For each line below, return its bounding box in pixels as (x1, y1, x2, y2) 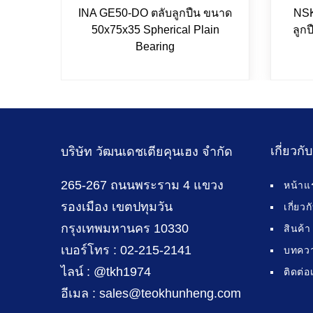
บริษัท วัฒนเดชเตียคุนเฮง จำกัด (61, 145, 233, 159)
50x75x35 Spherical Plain (91, 24, 219, 36)
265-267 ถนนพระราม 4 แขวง (61, 178, 224, 193)
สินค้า (284, 223, 311, 235)
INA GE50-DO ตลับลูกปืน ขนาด (78, 7, 232, 20)
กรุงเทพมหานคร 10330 (61, 221, 189, 236)
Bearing (136, 41, 175, 53)
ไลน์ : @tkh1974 (61, 265, 151, 279)
